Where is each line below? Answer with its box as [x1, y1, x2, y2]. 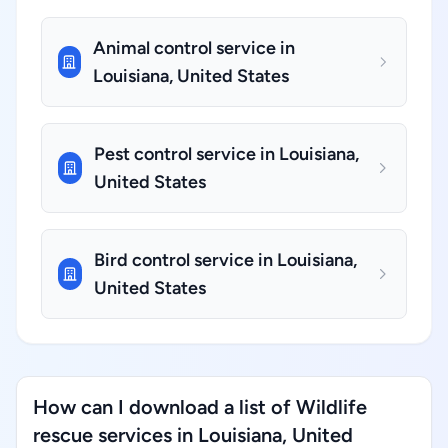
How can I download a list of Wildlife [33, 395, 367, 419]
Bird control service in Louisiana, [93, 249, 357, 271]
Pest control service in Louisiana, [93, 143, 359, 165]
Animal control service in [92, 37, 295, 59]
